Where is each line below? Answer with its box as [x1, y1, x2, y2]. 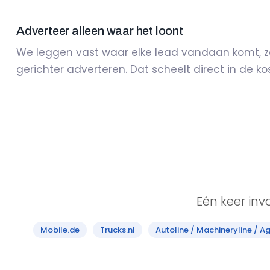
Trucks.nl [100, 224, 135, 236]
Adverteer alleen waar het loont [16, 24, 183, 37]
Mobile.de [40, 224, 80, 236]
